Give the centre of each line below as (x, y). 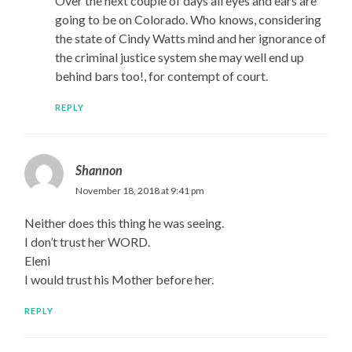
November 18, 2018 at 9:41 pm (140, 191)
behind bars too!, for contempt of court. (161, 76)
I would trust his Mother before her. (119, 280)
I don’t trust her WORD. (88, 242)
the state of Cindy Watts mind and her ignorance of (190, 38)
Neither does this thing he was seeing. (125, 223)
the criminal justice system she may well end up (179, 57)
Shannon (99, 170)
